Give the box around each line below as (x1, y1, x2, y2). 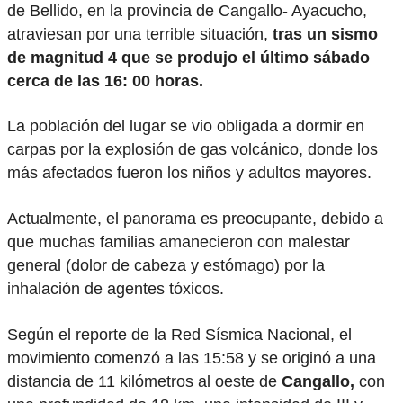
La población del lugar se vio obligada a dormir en (7, 117, 364, 136)
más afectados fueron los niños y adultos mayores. (7, 164, 372, 183)
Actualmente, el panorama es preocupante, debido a (7, 210, 383, 228)
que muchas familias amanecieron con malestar (7, 233, 350, 252)
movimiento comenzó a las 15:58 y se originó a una (7, 348, 376, 367)
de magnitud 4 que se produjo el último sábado (7, 48, 370, 67)
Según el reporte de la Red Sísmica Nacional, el (7, 325, 352, 344)
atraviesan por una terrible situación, (7, 24, 273, 43)
